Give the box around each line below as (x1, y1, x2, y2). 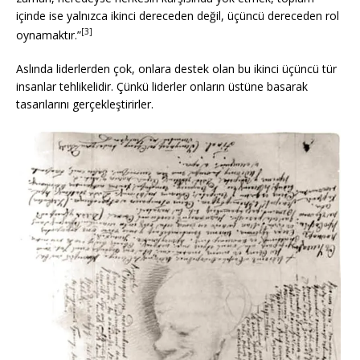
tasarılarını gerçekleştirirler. (16, 96, 153, 112)
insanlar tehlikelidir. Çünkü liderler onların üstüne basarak (16, 78, 308, 94)
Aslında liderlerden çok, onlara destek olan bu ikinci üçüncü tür (16, 60, 337, 76)
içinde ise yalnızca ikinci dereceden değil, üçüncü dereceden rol (16, 8, 339, 24)
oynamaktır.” (16, 27, 81, 43)
